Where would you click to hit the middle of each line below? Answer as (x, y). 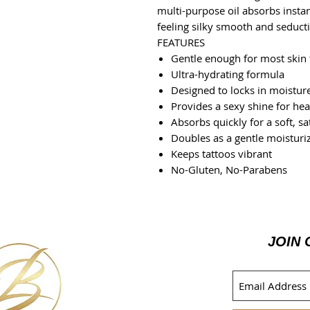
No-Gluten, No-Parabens (229, 170)
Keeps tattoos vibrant (221, 154)
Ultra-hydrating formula (228, 74)
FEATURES (181, 42)
